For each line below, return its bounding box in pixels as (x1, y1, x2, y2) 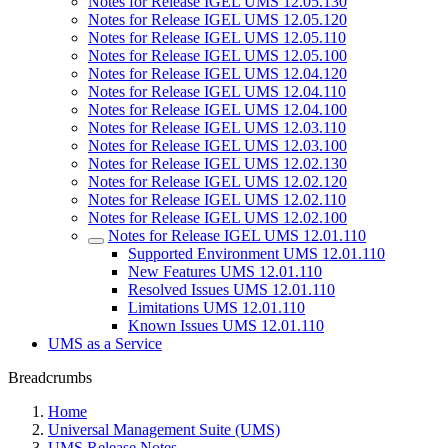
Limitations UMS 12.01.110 (128, 299, 305, 316)
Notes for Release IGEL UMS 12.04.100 (88, 101, 347, 118)
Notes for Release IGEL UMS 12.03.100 (88, 137, 347, 154)
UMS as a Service (48, 335, 162, 352)
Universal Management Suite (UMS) (48, 421, 280, 438)
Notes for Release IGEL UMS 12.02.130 (88, 155, 347, 172)
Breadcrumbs (8, 369, 92, 386)
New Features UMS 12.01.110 (128, 263, 322, 280)
